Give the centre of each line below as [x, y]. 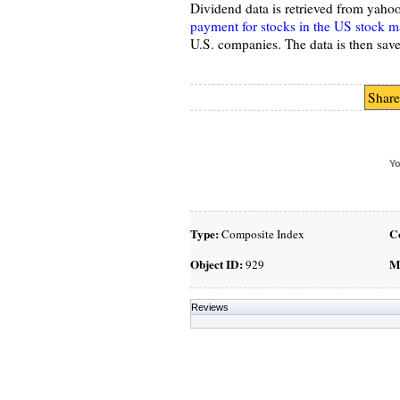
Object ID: [216, 264]
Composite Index [261, 234]
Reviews [209, 307]
